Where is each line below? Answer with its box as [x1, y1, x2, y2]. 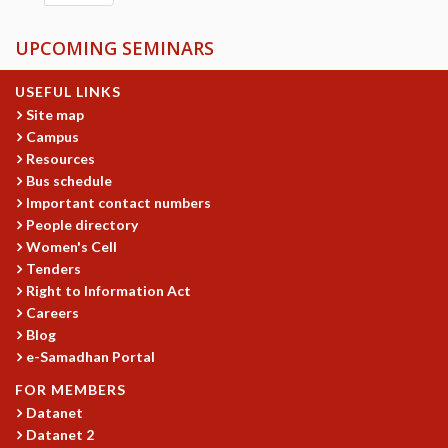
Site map [26, 105, 85, 123]
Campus [26, 127, 80, 145]
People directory [26, 215, 139, 233]
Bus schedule [26, 171, 113, 189]
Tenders [26, 259, 82, 277]
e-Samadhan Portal [26, 347, 156, 365]
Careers [26, 303, 80, 321]
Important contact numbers [26, 193, 212, 211]
